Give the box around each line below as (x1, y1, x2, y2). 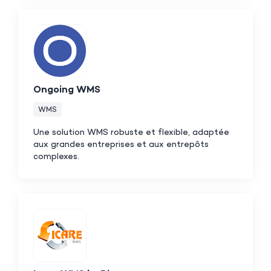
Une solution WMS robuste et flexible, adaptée (33, 127, 229, 138)
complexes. (33, 151, 79, 162)
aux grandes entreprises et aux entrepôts (33, 139, 209, 150)
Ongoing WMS (33, 84, 100, 96)
